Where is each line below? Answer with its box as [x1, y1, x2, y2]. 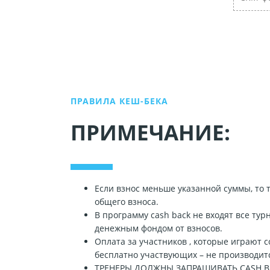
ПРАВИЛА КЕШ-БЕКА [71, 95, 169, 107]
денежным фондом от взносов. [95, 222, 222, 234]
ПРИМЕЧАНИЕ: [71, 118, 230, 146]
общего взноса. [95, 195, 159, 207]
